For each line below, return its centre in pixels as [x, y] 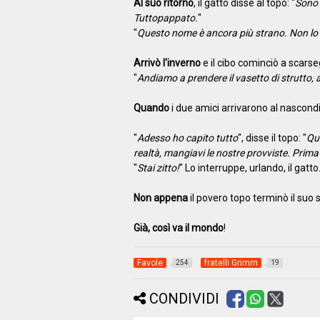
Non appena [160, 197]
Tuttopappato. [165, 17]
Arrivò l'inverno [167, 62]
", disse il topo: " [272, 137]
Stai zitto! [158, 167]
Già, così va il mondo [178, 227]
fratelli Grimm [231, 262]
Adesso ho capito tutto [187, 137]
